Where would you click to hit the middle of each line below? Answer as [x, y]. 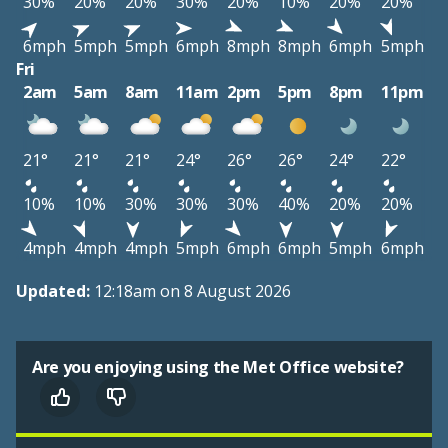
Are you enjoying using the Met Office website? [218, 367]
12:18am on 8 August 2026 [192, 291]
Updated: [55, 291]
